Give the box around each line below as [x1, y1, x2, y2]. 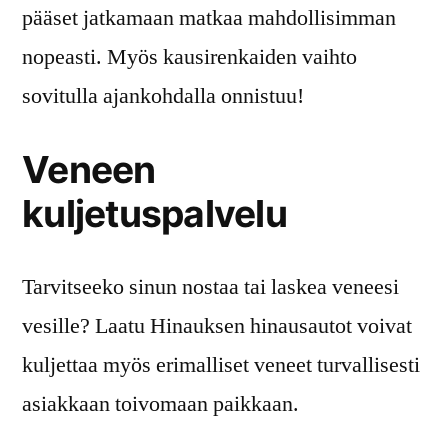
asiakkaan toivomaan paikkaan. [22, 389, 299, 418]
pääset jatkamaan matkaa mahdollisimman [22, 3, 396, 32]
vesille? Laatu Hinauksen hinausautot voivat [22, 311, 412, 340]
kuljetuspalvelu [22, 190, 287, 236]
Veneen [22, 146, 156, 192]
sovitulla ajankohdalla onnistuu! [22, 81, 304, 110]
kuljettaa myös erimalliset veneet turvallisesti [22, 350, 420, 379]
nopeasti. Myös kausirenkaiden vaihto [22, 42, 357, 71]
